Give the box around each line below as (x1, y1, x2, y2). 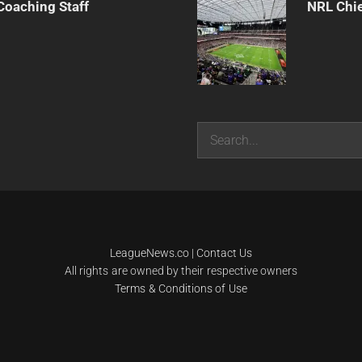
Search (196, 123, 235, 139)
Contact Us (196, 246, 253, 259)
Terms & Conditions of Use (115, 281, 247, 295)
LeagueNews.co (109, 246, 189, 259)
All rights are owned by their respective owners (64, 263, 298, 277)
